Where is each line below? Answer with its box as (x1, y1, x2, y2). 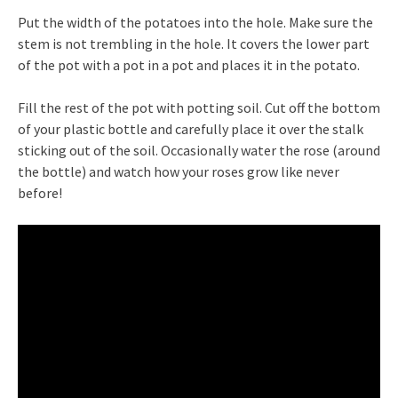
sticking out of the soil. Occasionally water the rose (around (18, 140, 380, 159)
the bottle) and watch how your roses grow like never (18, 162, 339, 180)
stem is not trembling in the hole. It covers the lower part (18, 34, 370, 52)
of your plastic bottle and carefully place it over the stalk (18, 119, 363, 138)
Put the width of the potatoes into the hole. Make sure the (18, 12, 373, 31)
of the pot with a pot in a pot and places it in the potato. (18, 55, 360, 74)
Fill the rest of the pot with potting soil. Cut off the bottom (18, 98, 380, 116)
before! (18, 183, 62, 202)
